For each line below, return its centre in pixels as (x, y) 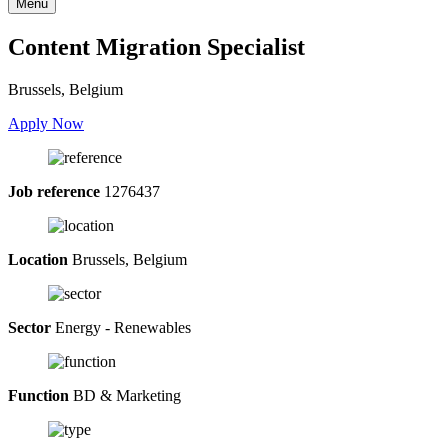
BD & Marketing (125, 395)
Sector (29, 327)
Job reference (54, 191)
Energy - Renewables (121, 327)
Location (38, 259)
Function (38, 395)
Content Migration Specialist (156, 46)
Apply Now (46, 123)
